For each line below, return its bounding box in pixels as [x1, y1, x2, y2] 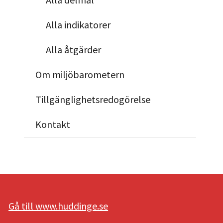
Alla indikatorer [45, 18, 111, 31]
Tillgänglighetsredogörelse [35, 93, 150, 106]
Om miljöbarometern [35, 68, 124, 81]
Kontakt [35, 117, 70, 130]
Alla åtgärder [45, 43, 101, 56]
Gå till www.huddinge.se [8, 199, 109, 212]
